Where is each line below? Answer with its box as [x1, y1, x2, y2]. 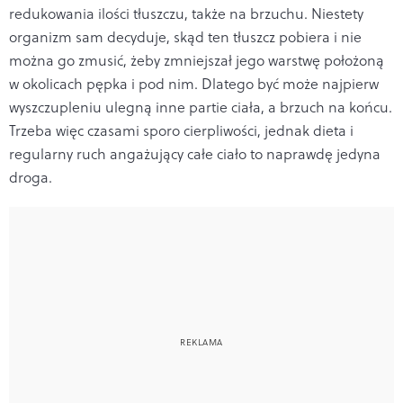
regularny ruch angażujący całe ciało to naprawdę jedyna [9, 143, 381, 164]
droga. [9, 166, 52, 187]
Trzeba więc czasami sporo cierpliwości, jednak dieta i [9, 120, 354, 140]
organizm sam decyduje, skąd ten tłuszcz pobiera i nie [9, 26, 362, 47]
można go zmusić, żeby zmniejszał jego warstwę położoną [9, 49, 384, 70]
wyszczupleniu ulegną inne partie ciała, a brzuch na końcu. [9, 96, 392, 117]
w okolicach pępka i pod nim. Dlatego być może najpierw [9, 73, 379, 94]
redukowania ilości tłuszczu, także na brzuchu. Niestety [9, 3, 363, 23]
